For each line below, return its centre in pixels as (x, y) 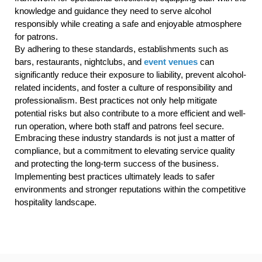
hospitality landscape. (56, 202)
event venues (171, 61)
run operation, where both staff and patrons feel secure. (119, 126)
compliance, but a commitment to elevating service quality (125, 151)
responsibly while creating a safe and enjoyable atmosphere (128, 24)
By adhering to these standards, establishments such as (122, 49)
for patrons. (36, 37)
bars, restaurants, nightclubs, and (79, 61)
